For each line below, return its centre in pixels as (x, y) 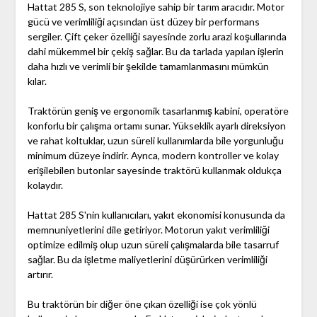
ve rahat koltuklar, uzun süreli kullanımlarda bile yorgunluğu (155, 141)
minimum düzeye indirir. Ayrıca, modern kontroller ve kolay (153, 156)
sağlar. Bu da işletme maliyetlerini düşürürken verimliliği (147, 260)
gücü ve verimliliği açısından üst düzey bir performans (143, 22)
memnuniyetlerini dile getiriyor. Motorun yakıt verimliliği (148, 230)
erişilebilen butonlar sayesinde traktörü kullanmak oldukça (154, 171)
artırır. (40, 275)
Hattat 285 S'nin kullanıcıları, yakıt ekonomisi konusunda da (156, 215)
